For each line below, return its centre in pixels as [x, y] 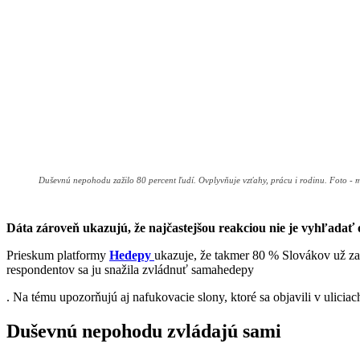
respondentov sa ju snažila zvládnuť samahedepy [130, 270]
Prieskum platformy [58, 256]
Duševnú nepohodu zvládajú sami [144, 331]
